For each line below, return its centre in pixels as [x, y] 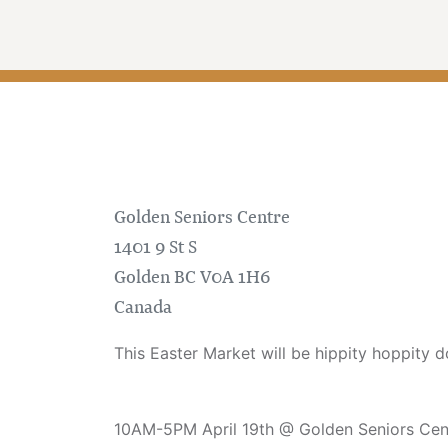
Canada [143, 306]
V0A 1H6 [235, 276]
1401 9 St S [155, 246]
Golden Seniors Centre [202, 216]
